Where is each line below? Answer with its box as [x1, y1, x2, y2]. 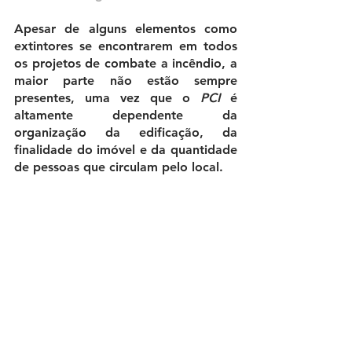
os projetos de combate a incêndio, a [14, 55, 237, 71]
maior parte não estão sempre [14, 72, 237, 88]
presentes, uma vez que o [14, 90, 200, 105]
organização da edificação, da [14, 124, 237, 140]
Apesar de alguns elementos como [14, 20, 237, 36]
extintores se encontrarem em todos [14, 38, 237, 53]
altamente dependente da [14, 107, 237, 123]
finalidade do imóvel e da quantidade [14, 141, 237, 157]
